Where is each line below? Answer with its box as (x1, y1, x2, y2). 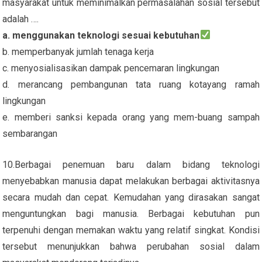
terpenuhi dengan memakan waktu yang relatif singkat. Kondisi (2, 224, 260, 236)
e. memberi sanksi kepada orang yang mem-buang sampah (2, 111, 260, 123)
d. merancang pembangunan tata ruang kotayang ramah (2, 78, 260, 90)
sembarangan (2, 127, 58, 139)
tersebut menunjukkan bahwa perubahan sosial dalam (2, 240, 260, 252)
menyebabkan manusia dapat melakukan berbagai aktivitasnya (2, 175, 260, 187)
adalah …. (2, 13, 39, 25)
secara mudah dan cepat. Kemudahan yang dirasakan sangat (2, 191, 260, 203)
